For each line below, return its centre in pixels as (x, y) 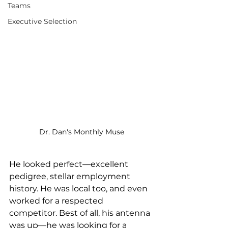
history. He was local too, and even (79, 189)
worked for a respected (57, 201)
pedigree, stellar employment (71, 177)
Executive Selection (42, 21)
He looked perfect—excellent (70, 164)
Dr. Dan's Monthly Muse (81, 132)
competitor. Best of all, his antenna (81, 213)
